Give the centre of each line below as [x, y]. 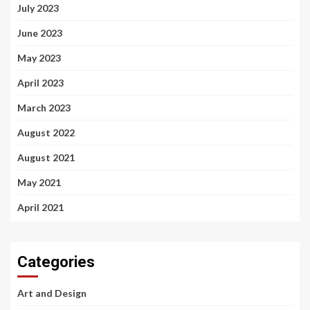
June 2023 [40, 33]
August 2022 [46, 133]
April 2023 [40, 83]
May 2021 [39, 182]
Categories [56, 262]
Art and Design [52, 293]
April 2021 [40, 207]
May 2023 [39, 58]
